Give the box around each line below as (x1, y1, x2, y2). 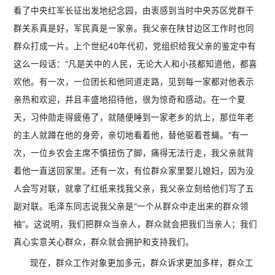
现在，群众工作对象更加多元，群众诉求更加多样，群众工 (30, 258, 254, 268)
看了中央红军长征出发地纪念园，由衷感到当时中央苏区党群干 (14, 6, 255, 16)
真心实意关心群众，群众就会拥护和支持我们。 (14, 237, 195, 247)
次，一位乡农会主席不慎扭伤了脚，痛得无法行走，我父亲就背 (14, 148, 255, 158)
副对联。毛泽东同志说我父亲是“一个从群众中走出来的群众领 (14, 201, 249, 212)
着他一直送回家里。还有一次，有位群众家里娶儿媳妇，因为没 (14, 166, 255, 176)
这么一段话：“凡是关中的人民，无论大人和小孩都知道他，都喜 (14, 59, 258, 69)
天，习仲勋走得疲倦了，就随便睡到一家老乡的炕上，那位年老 (14, 112, 255, 123)
